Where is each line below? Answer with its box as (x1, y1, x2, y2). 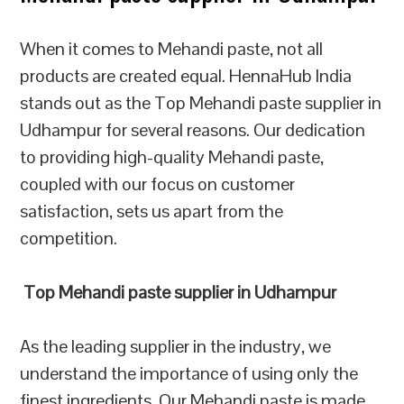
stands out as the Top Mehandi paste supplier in (20, 91, 382, 115)
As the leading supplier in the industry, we (20, 335, 332, 358)
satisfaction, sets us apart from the (20, 199, 284, 223)
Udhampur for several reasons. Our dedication (20, 118, 366, 142)
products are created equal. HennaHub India (20, 64, 353, 87)
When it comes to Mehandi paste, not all (20, 37, 324, 60)
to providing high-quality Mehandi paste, (20, 145, 325, 169)
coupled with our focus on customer (20, 172, 296, 196)
